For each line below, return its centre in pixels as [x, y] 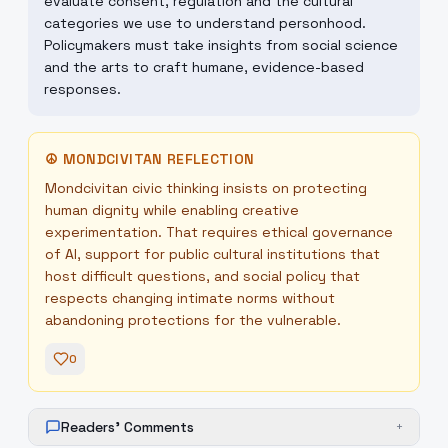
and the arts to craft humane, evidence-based [204, 67]
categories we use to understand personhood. [205, 23]
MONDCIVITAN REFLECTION [158, 159]
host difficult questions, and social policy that [202, 276]
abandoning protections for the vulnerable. [193, 320]
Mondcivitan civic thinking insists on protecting [206, 188]
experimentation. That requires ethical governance [219, 232]
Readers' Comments [127, 427]
